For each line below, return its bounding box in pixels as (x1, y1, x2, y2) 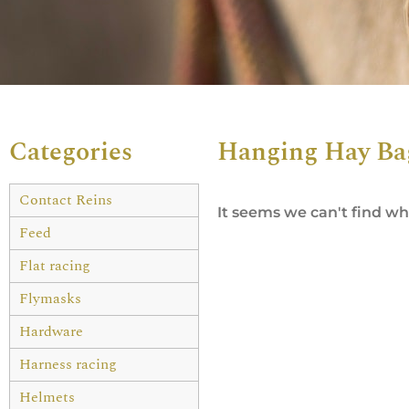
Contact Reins (19, 188, 112, 211)
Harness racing (19, 352, 117, 375)
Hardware (19, 320, 83, 342)
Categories (9, 131, 132, 172)
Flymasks (19, 287, 81, 309)
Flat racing (19, 254, 90, 277)
